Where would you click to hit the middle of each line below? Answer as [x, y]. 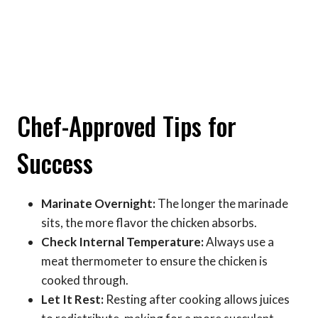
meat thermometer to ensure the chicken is [154, 261]
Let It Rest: [72, 299]
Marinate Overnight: [98, 203]
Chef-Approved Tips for [127, 126]
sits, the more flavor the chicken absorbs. [149, 222]
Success [55, 163]
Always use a [239, 241]
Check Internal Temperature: [122, 241]
